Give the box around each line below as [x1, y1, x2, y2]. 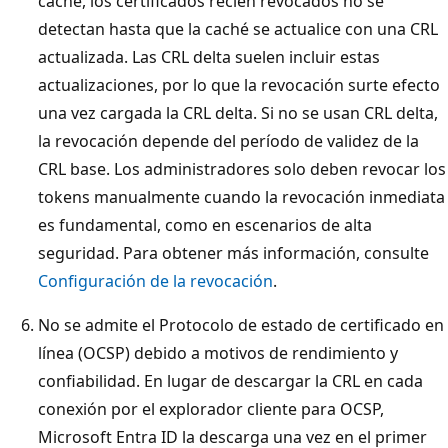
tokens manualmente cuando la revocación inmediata [38, 185, 445, 208]
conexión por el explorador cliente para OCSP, [38, 397, 384, 420]
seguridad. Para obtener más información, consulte [38, 241, 429, 264]
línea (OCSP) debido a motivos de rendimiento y [38, 341, 398, 364]
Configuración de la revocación [38, 269, 273, 292]
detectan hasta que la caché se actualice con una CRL [38, 17, 438, 40]
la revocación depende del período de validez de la [38, 129, 419, 152]
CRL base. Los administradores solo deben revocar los [38, 157, 446, 180]
